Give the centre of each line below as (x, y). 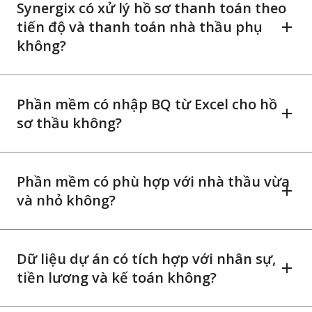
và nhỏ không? (66, 201)
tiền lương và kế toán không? (117, 278)
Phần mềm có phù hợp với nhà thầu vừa (153, 182)
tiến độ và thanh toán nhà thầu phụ (140, 27)
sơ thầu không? (69, 123)
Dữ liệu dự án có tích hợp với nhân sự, (146, 259)
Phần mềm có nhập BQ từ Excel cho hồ (147, 104)
